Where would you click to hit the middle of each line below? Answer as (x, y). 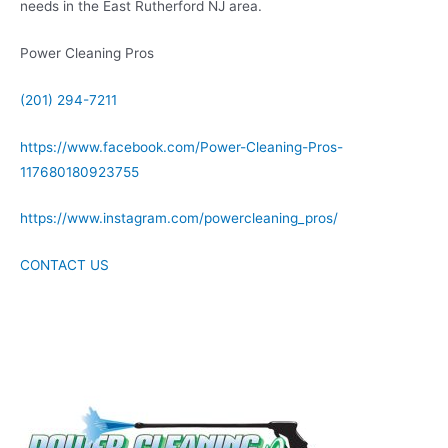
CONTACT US (64, 265)
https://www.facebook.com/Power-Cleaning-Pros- (181, 146)
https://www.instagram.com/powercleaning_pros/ (179, 218)
